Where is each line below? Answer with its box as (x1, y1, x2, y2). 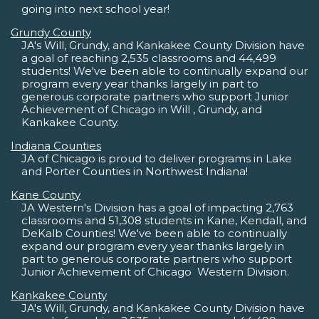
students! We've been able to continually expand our (21, 64, 308, 78)
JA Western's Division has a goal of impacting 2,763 (21, 201, 293, 215)
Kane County (11, 188, 80, 202)
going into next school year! (21, 2, 169, 16)
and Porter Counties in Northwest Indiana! (21, 164, 248, 179)
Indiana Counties (11, 139, 101, 153)
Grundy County (11, 26, 91, 40)
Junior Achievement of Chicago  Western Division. (21, 265, 289, 279)
